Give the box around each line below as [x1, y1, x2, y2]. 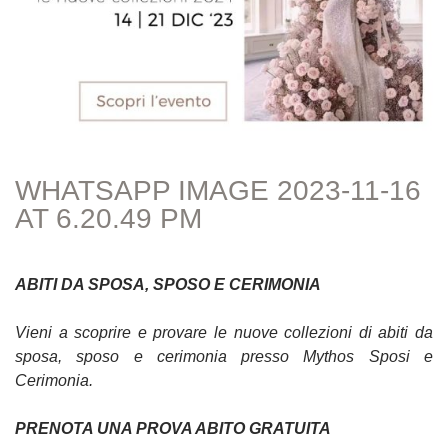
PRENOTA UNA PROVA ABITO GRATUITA [15, 420, 331, 438]
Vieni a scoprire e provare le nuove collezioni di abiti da [15, 324, 433, 342]
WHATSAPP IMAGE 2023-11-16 [15, 175, 421, 207]
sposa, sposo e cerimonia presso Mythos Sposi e [15, 348, 433, 366]
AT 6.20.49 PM [15, 203, 202, 235]
